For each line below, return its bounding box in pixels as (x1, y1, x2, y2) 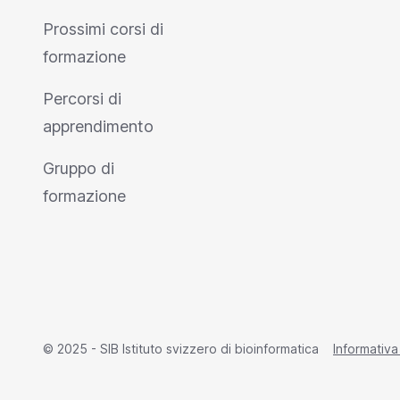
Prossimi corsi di (43, 20, 163, 38)
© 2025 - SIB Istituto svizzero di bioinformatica (43, 341, 319, 356)
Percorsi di (43, 89, 121, 108)
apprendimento (43, 117, 154, 136)
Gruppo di (43, 159, 114, 178)
